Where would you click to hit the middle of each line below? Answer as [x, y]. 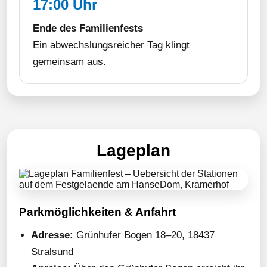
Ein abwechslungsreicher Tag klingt [111, 45]
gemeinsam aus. [69, 62]
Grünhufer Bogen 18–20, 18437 [144, 235]
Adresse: [52, 235]
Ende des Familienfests [88, 28]
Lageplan [133, 150]
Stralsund [52, 252]
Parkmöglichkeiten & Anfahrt [97, 212]
